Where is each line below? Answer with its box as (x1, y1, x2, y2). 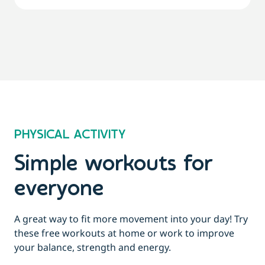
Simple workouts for (14, 153, 213, 177)
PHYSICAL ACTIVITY (14, 128, 125, 143)
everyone (14, 178, 104, 202)
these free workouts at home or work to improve (14, 227, 234, 240)
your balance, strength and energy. (14, 241, 171, 254)
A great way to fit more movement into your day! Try (14, 212, 248, 226)
